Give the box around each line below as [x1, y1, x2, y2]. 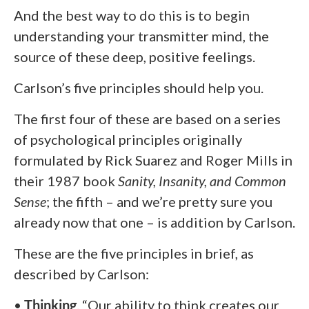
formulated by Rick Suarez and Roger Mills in [14, 151, 292, 168]
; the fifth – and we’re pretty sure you [46, 192, 272, 210]
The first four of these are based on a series [14, 110, 281, 127]
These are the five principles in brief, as [14, 244, 254, 261]
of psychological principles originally [14, 130, 242, 148]
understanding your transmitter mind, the [14, 27, 269, 44]
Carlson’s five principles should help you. [14, 79, 263, 96]
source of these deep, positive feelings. [14, 48, 255, 65]
